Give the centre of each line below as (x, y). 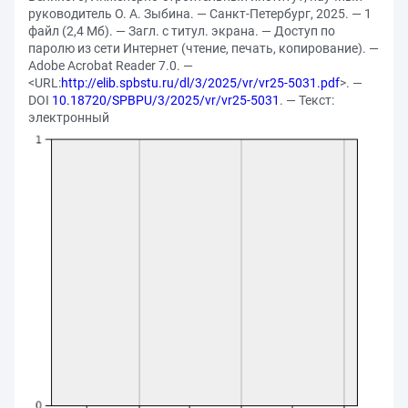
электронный (69, 117)
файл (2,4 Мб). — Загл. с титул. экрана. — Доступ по (182, 31)
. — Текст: (307, 100)
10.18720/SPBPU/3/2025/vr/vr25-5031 (166, 100)
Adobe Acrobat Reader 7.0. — (111, 66)
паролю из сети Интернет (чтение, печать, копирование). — (204, 48)
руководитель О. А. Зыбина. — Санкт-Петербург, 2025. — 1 (200, 14)
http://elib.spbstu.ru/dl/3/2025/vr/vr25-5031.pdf (200, 83)
